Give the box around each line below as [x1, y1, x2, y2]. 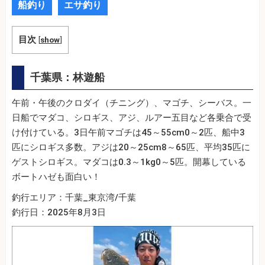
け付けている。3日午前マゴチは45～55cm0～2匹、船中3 [12, 127, 245, 138]
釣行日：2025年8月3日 [12, 207, 106, 218]
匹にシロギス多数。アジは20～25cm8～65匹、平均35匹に [12, 142, 250, 153]
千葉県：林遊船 [30, 71, 105, 84]
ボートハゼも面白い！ [12, 172, 101, 183]
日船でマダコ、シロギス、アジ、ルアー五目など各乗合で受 [12, 112, 251, 124]
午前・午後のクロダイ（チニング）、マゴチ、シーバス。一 [12, 98, 251, 109]
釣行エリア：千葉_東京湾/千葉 [12, 192, 136, 203]
